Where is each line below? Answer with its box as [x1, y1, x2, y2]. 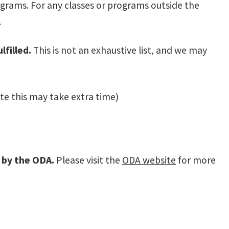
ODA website [122, 154, 176, 167]
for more [176, 154, 216, 167]
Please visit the [56, 154, 122, 167]
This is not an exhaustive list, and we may [31, 44, 207, 56]
